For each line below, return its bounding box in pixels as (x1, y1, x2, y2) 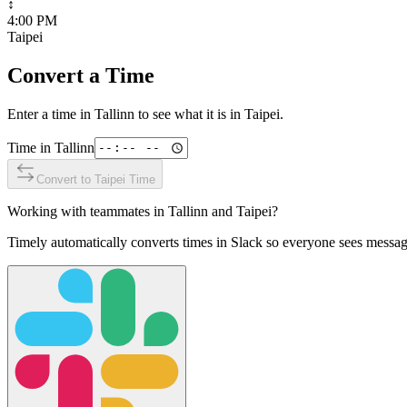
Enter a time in (7, 105, 94, 122)
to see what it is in (134, 105, 244, 122)
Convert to (36, 172, 94, 186)
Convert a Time (7, 63, 154, 87)
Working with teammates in (7, 203, 168, 219)
